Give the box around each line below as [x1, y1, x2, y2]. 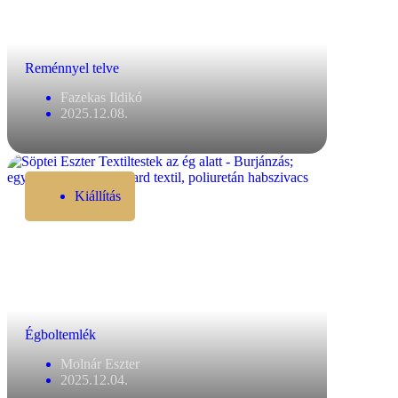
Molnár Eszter [60, 356, 139, 371]
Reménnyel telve [25, 60, 119, 76]
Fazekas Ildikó [60, 90, 142, 105]
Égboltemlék [25, 327, 96, 342]
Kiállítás [75, 188, 121, 204]
